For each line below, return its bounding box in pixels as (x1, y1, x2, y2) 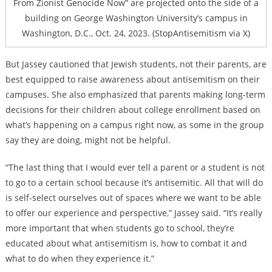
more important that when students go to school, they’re (5, 222, 234, 234)
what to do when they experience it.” (5, 253, 154, 265)
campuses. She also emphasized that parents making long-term (5, 89, 265, 101)
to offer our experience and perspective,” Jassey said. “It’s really (5, 207, 262, 219)
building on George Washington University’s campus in (24, 12, 248, 24)
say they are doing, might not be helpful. (5, 134, 171, 146)
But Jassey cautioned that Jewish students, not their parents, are (5, 58, 267, 70)
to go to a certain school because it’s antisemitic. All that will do (5, 177, 263, 189)
